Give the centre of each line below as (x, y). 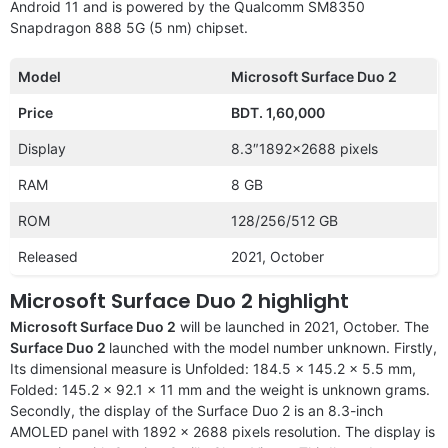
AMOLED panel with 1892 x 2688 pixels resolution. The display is (222, 431)
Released (48, 256)
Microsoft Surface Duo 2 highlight (179, 300)
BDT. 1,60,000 (278, 112)
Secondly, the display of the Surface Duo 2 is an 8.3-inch (196, 410)
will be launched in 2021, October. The (302, 326)
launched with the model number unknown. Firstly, (273, 347)
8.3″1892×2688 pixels (304, 148)
